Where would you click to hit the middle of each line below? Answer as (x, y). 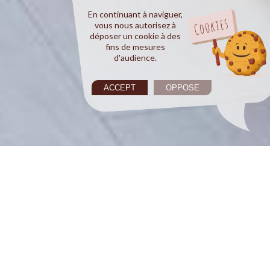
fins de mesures (135, 47)
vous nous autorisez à (135, 25)
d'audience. (135, 58)
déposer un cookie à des (135, 36)
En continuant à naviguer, (135, 14)
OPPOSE (183, 88)
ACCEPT (120, 88)
